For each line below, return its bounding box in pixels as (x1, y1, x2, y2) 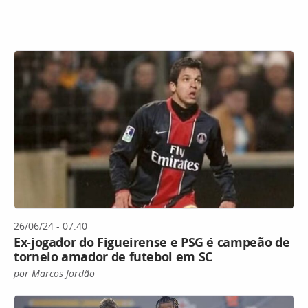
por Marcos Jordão (14, 266, 95, 280)
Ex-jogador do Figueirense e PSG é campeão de (14, 233, 290, 250)
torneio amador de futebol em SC (14, 247, 212, 265)
